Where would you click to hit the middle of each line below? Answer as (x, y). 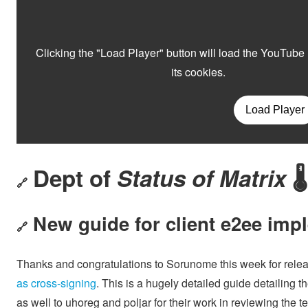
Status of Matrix (201, 177)
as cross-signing (56, 283)
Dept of (75, 177)
